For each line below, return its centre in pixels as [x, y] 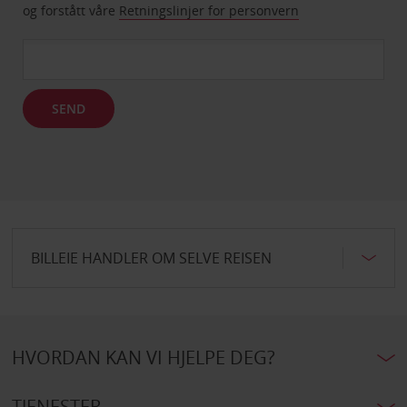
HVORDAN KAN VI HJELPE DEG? [143, 358]
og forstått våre [71, 11]
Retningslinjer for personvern [209, 11]
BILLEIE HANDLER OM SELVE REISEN [151, 258]
